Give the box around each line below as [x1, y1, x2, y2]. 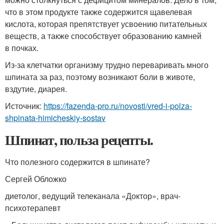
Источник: [5, 100, 43, 111]
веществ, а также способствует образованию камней [5, 30, 201, 41]
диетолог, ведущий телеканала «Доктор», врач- [5, 190, 180, 201]
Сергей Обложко [5, 173, 66, 184]
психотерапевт [5, 202, 60, 213]
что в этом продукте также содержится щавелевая [5, 6, 192, 17]
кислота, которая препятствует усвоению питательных [5, 18, 207, 29]
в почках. [5, 42, 38, 53]
